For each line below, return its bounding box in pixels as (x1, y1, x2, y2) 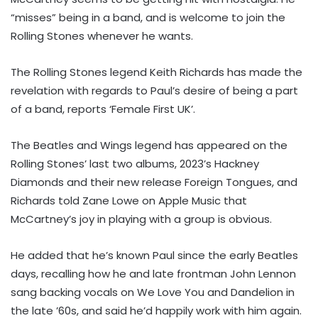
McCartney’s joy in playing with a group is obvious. (11, 211, 272, 226)
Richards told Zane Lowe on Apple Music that (11, 192, 247, 208)
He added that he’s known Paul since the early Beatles (11, 247, 298, 263)
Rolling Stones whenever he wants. (11, 28, 193, 43)
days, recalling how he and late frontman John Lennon (11, 265, 296, 281)
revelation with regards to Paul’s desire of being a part (11, 82, 298, 98)
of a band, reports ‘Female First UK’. (11, 101, 195, 116)
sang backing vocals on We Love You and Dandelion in (11, 284, 295, 300)
